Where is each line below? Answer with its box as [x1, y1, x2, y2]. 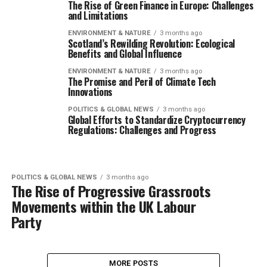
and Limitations [67, 8, 128, 23]
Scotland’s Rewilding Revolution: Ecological [67, 36, 235, 51]
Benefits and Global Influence [67, 46, 182, 61]
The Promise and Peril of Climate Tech [67, 74, 216, 89]
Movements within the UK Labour [11, 195, 196, 217]
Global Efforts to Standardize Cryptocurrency [67, 112, 246, 127]
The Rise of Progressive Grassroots [11, 179, 211, 201]
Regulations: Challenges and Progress [67, 122, 217, 137]
